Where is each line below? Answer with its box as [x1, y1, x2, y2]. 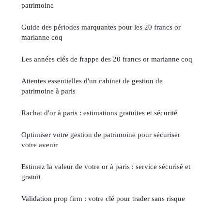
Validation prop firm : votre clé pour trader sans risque [21, 194, 185, 203]
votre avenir [21, 140, 58, 149]
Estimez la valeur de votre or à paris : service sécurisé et [21, 162, 190, 171]
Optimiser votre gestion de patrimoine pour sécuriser [21, 130, 180, 139]
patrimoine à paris [21, 87, 76, 95]
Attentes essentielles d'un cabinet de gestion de [21, 77, 163, 85]
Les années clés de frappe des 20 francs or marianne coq [21, 55, 192, 63]
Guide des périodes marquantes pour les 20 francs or [21, 23, 181, 31]
